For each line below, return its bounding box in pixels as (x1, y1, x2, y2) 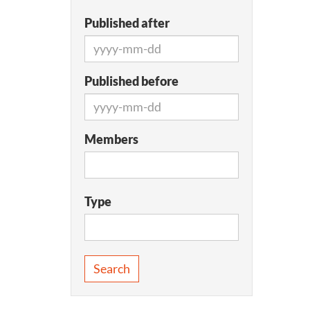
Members (84, 131, 138, 147)
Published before (84, 73, 179, 89)
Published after (84, 15, 170, 30)
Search (93, 260, 130, 276)
